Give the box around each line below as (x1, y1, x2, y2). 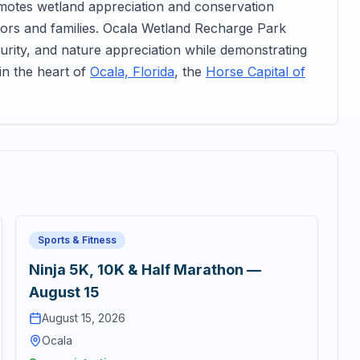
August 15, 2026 (41, 311, 125, 325)
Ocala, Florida (90, 63, 174, 80)
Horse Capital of (206, 63, 305, 80)
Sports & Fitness (37, 234, 117, 246)
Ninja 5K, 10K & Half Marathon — (28, 261, 261, 278)
